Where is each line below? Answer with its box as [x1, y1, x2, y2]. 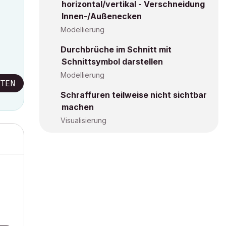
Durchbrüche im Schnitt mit [61, 44, 172, 54]
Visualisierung [61, 116, 106, 125]
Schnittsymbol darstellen [62, 56, 163, 67]
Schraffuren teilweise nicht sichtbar [61, 90, 207, 100]
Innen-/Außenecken [62, 11, 142, 21]
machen [62, 102, 94, 112]
